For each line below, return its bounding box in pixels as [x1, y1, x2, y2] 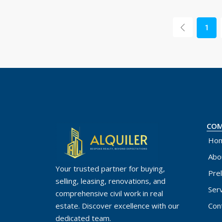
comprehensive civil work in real [55, 188, 163, 199]
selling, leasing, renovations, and [55, 176, 166, 186]
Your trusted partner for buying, [55, 164, 165, 174]
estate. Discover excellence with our [55, 201, 179, 211]
